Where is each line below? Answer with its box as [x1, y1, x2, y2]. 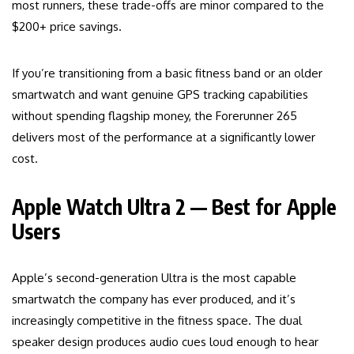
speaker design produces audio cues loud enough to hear [12, 334, 318, 350]
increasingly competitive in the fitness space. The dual [12, 313, 302, 329]
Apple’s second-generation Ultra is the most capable [12, 270, 296, 286]
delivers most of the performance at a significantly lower [12, 130, 315, 145]
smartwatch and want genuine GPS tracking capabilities [12, 87, 308, 103]
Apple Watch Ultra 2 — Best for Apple [12, 194, 337, 220]
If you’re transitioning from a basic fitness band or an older [12, 66, 322, 81]
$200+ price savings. [12, 19, 122, 35]
